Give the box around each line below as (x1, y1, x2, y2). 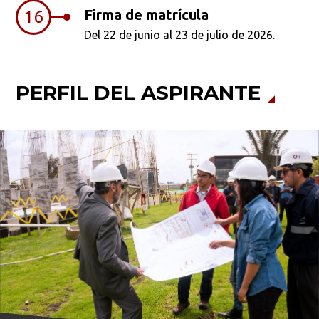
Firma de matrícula (84, 6, 209, 23)
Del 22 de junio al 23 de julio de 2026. (84, 28, 276, 42)
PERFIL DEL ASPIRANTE (16, 80, 261, 105)
